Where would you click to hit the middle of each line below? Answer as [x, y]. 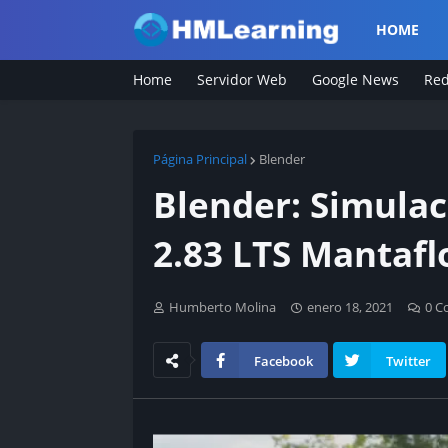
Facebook [283, 361]
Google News [355, 79]
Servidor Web [242, 79]
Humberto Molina [222, 307]
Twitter [408, 361]
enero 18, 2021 [350, 307]
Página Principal [200, 159]
